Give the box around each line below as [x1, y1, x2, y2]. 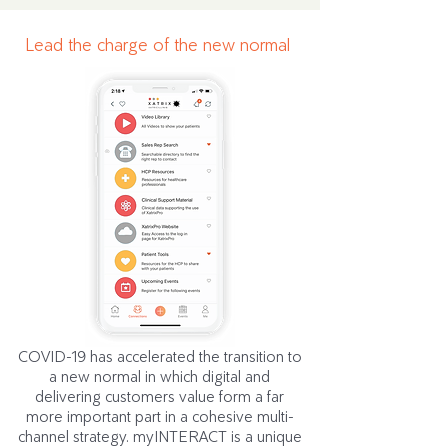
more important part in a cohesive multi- [25, 407, 294, 426]
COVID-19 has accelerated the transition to [17, 347, 302, 366]
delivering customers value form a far [35, 387, 284, 406]
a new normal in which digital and [49, 367, 270, 386]
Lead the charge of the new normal [25, 34, 290, 56]
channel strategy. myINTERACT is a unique [17, 427, 302, 446]
